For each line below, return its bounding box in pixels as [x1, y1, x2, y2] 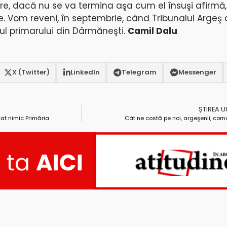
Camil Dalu [128, 24, 177, 37]
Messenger [178, 67, 216, 78]
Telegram [121, 67, 157, 78]
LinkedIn [70, 67, 100, 78]
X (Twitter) [12, 67, 50, 78]
